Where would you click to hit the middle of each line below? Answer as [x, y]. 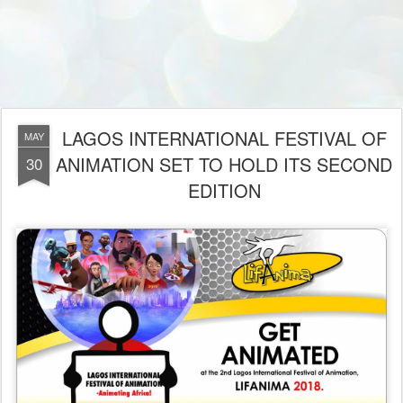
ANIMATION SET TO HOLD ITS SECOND [224, 164]
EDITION [224, 190]
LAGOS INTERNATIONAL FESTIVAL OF [224, 138]
